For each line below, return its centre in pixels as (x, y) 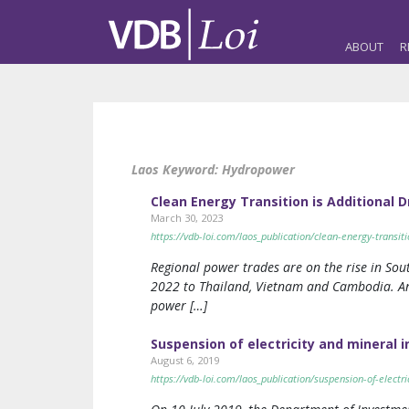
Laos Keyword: (177, 169)
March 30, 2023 (187, 218)
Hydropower (258, 169)
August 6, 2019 (185, 360)
